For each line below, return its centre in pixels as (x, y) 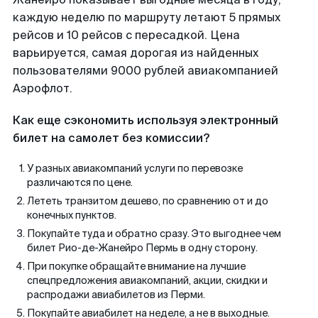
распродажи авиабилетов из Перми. (116, 295)
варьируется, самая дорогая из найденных (136, 53)
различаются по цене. (80, 182)
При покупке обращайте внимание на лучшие (136, 266)
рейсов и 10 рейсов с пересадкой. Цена (126, 35)
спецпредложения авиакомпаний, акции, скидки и (147, 280)
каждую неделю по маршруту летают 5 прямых (147, 17)
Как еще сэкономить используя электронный (146, 120)
